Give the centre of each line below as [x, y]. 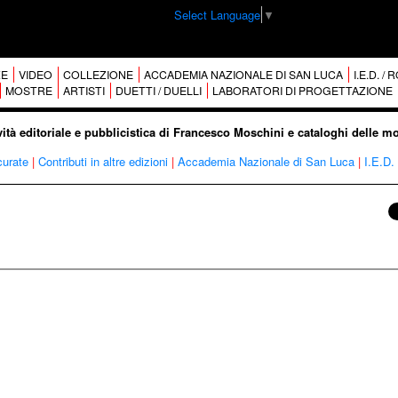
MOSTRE [28, 91]
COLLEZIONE [98, 75]
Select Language [217, 15]
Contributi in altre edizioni [103, 161]
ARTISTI [84, 91]
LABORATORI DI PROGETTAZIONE [302, 91]
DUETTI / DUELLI [158, 91]
